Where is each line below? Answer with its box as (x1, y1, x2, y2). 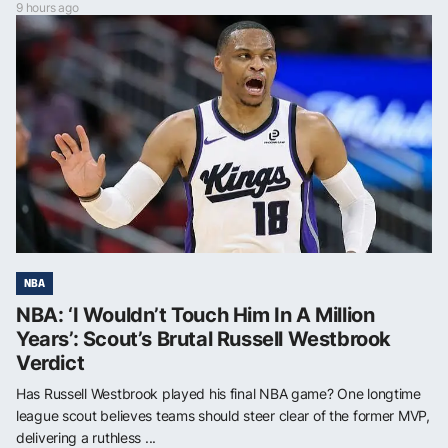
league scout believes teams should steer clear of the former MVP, (16, 406, 430, 424)
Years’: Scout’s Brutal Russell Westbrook (16, 326, 392, 351)
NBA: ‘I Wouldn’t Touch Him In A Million (16, 302, 375, 327)
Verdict (16, 350, 85, 375)
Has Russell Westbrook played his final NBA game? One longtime (16, 384, 421, 402)
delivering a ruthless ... (16, 428, 157, 446)
